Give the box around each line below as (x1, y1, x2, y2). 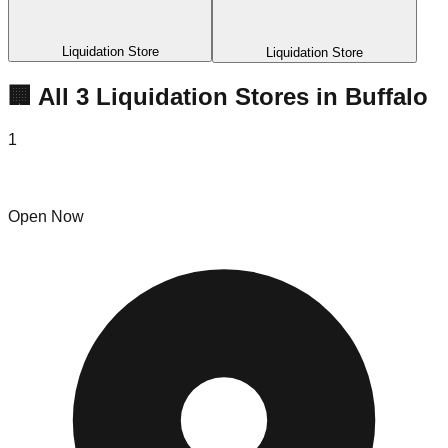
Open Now (8, 208, 84, 226)
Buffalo (345, 82, 428, 110)
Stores (235, 82, 309, 110)
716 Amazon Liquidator (8, 167, 220, 189)
